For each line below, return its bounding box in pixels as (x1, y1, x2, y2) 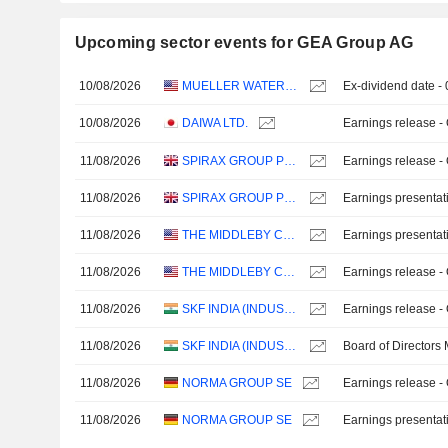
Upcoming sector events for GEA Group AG (74, 34, 414, 52)
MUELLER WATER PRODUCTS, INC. (285, 79, 298, 94)
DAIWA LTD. (182, 116, 249, 131)
